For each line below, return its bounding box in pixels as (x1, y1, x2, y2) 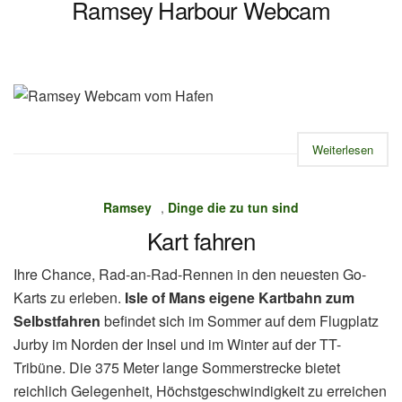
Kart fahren (147, 223, 255, 257)
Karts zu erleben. (13, 286, 125, 308)
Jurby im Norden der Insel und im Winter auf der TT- (13, 333, 341, 354)
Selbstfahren (13, 310, 100, 331)
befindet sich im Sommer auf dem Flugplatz (100, 310, 379, 331)
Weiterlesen (312, 140, 373, 158)
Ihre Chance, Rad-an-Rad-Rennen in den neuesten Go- (13, 263, 366, 284)
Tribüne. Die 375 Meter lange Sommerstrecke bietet (13, 356, 340, 378)
